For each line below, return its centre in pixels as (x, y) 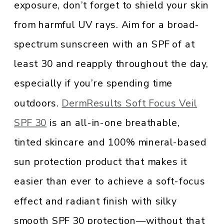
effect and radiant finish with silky (95, 201)
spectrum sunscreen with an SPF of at (104, 44)
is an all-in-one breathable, (113, 123)
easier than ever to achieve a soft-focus (109, 182)
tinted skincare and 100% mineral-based (110, 142)
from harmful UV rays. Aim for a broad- (107, 25)
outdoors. (38, 103)
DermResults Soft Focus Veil (129, 103)
